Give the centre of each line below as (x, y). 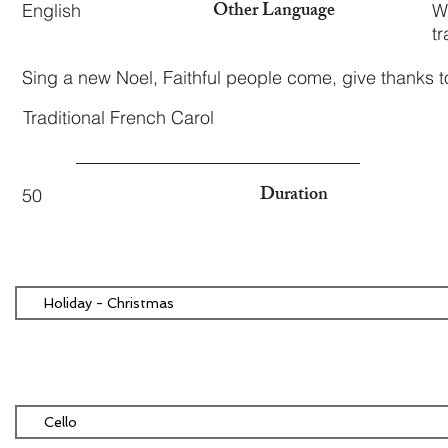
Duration (294, 196)
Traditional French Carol (118, 117)
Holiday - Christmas (109, 302)
